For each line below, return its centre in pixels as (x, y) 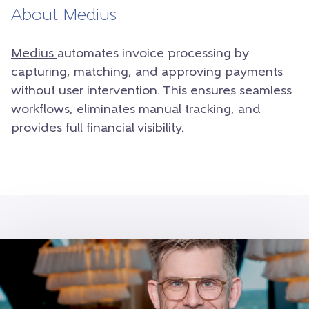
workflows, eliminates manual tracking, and (136, 110)
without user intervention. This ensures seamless (151, 91)
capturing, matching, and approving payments (147, 72)
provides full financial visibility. (98, 128)
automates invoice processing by (153, 54)
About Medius (64, 16)
